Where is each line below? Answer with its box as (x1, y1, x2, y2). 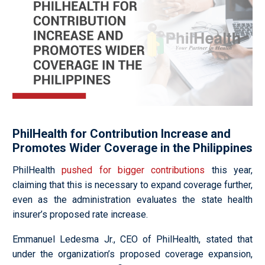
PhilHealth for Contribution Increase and (12, 127, 231, 141)
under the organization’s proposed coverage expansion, (12, 248, 253, 260)
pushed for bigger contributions (62, 164, 205, 176)
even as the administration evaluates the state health (12, 193, 253, 205)
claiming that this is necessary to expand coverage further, (12, 179, 253, 190)
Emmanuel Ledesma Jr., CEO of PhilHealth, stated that (12, 234, 253, 245)
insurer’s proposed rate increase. (12, 208, 148, 220)
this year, (205, 164, 253, 176)
